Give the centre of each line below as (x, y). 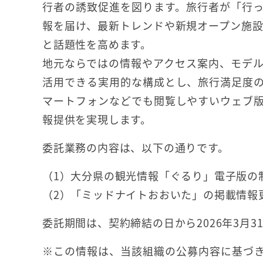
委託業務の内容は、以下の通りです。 (136, 148)
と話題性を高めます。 (97, 44)
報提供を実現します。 (97, 119)
